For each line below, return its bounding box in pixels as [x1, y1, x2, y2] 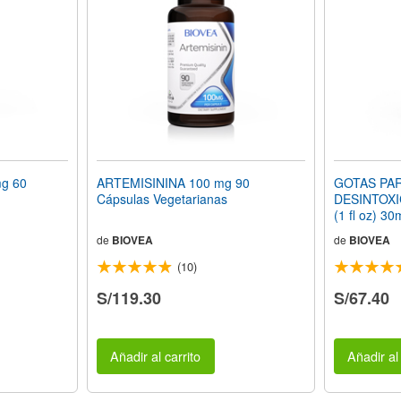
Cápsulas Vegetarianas [96, 190, 227, 208]
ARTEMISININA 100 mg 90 [96, 174, 250, 192]
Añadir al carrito [110, 346, 201, 366]
